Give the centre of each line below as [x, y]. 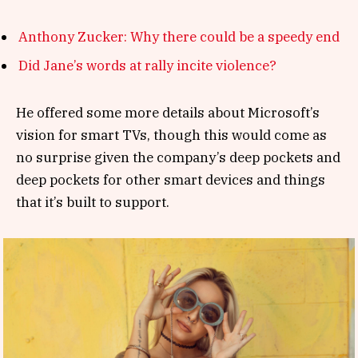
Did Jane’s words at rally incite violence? [147, 65]
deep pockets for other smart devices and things [171, 179]
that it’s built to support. [93, 202]
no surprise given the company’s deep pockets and [178, 157]
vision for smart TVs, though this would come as [171, 135]
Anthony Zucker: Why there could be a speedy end [179, 37]
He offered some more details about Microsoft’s [168, 112]
